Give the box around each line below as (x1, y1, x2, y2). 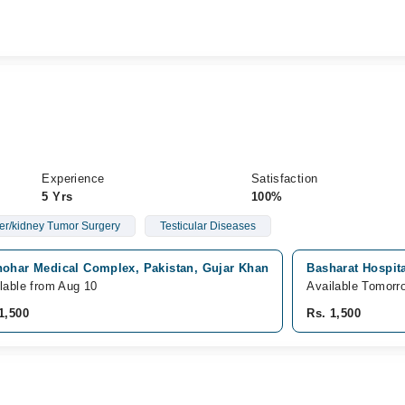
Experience (42, 172, 105, 185)
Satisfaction (250, 172, 318, 185)
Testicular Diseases (159, 220, 256, 232)
